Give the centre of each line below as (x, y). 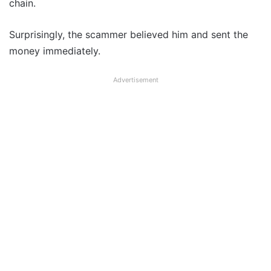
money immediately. (55, 51)
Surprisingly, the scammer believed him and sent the (129, 35)
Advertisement (135, 80)
